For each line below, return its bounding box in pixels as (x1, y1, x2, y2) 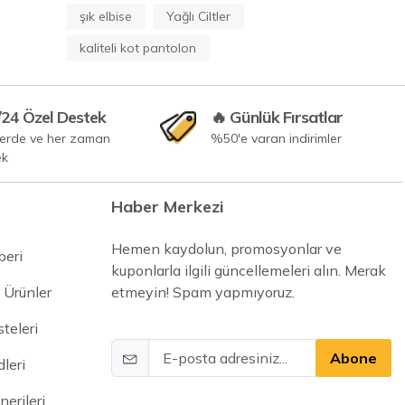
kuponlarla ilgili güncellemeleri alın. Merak (110, 260, 386, 279)
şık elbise (80, 7, 132, 24)
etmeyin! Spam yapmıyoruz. (110, 282, 295, 301)
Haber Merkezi (110, 195, 224, 217)
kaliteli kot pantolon (80, 39, 196, 56)
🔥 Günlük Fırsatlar (211, 106, 344, 127)
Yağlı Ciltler (166, 7, 231, 24)
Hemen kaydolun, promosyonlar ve (110, 239, 342, 258)
